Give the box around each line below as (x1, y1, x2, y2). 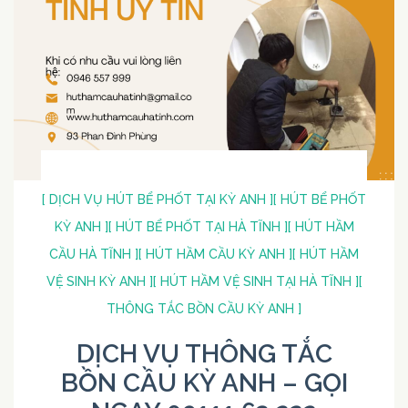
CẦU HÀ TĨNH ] (49, 246, 138, 261)
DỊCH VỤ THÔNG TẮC (76, 338, 332, 369)
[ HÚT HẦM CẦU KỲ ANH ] (138, 246, 292, 261)
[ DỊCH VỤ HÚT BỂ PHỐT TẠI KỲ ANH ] (42, 191, 273, 207)
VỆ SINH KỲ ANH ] (46, 273, 153, 289)
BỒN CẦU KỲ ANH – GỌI (60, 367, 348, 398)
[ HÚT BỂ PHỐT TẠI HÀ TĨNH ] (107, 219, 288, 234)
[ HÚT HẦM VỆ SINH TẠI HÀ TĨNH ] (152, 273, 359, 289)
